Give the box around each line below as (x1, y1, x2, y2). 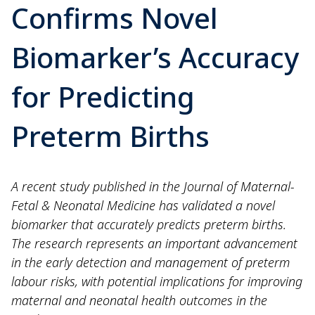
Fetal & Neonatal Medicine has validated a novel (11, 197, 275, 214)
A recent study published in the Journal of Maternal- (11, 178, 295, 195)
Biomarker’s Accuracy (11, 38, 299, 77)
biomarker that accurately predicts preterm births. (11, 216, 286, 233)
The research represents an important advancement (11, 235, 297, 252)
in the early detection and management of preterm (11, 254, 290, 271)
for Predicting (11, 77, 195, 116)
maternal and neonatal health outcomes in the (11, 292, 267, 309)
